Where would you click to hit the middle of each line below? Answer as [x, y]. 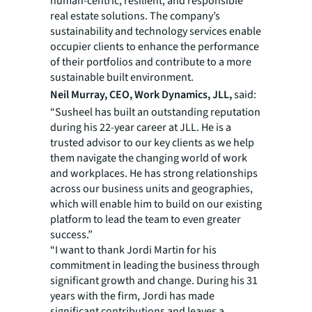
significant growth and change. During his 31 [154, 281]
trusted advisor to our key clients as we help [152, 143]
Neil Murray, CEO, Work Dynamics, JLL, [141, 95]
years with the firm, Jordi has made [132, 296]
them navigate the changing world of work [149, 158]
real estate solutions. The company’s [135, 16]
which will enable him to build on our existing [156, 204]
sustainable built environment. [122, 77]
